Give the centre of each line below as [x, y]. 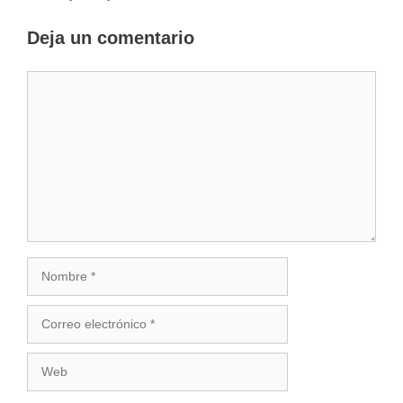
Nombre [49, 265]
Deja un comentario [111, 38]
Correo [46, 313]
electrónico [57, 332]
